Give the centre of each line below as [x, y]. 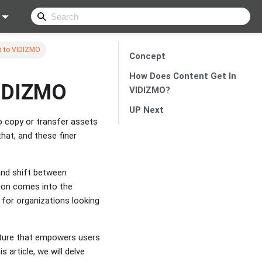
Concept [147, 56]
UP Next [146, 110]
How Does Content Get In [182, 76]
